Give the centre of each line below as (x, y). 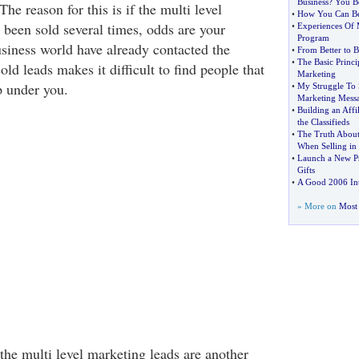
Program (313, 38)
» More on (318, 206)
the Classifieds (323, 122)
